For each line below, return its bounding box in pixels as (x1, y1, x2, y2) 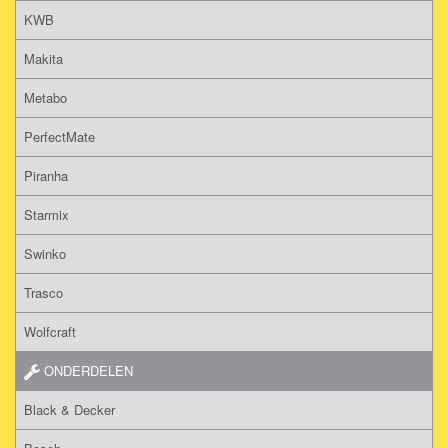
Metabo (24, 87, 67, 107)
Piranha (24, 165, 68, 185)
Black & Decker (24, 399, 115, 419)
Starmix (24, 204, 69, 224)
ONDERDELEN (40, 360, 133, 380)
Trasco (24, 282, 63, 302)
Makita (24, 48, 63, 68)
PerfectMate (24, 126, 95, 146)
